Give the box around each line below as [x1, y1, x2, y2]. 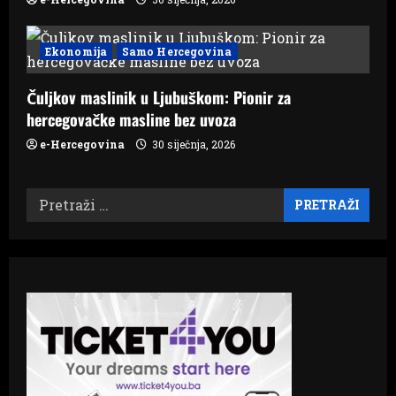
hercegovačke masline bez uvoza [27, 107, 236, 131]
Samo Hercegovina [121, 43, 232, 58]
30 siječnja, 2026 [149, 136, 235, 151]
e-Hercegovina [40, 136, 125, 151]
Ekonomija [45, 43, 107, 58]
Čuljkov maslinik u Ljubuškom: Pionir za [27, 85, 291, 109]
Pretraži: [26, 189, 88, 209]
